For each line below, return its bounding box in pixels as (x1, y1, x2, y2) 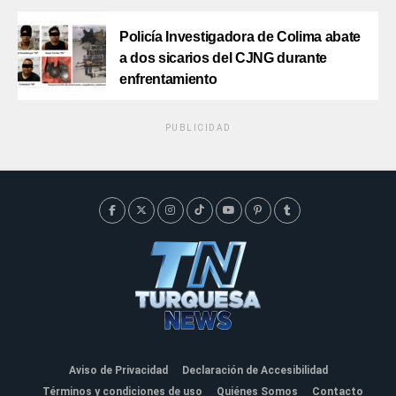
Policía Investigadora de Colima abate (119, 28, 362, 44)
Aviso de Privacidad (68, 363, 168, 377)
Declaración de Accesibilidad (181, 363, 328, 377)
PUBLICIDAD (164, 122, 232, 133)
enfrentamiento (119, 71, 217, 87)
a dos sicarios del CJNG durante (119, 49, 328, 65)
